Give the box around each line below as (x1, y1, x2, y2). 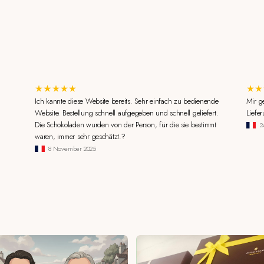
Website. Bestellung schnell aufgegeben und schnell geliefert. (35, 107, 219, 118)
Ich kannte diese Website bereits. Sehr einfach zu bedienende (35, 95, 219, 107)
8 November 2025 (48, 144, 96, 154)
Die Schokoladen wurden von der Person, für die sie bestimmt (35, 118, 216, 130)
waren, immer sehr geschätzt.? (35, 130, 126, 142)
